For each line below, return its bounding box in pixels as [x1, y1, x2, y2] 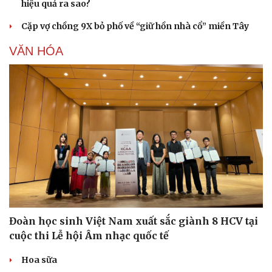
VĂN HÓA [9, 44, 63, 58]
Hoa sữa [21, 254, 57, 265]
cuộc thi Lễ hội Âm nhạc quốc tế [9, 229, 169, 242]
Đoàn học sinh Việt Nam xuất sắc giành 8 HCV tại [9, 214, 258, 227]
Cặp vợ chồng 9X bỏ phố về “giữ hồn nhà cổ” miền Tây [21, 21, 249, 32]
